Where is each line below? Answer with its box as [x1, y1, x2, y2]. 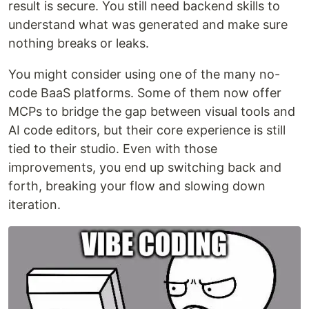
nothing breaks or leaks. [8, 36, 149, 51]
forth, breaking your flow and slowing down [8, 179, 266, 194]
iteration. [8, 197, 61, 212]
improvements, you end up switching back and [8, 160, 281, 175]
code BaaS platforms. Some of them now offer [8, 86, 281, 101]
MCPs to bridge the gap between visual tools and [8, 104, 295, 119]
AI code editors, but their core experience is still [8, 123, 286, 138]
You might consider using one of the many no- [8, 67, 280, 82]
